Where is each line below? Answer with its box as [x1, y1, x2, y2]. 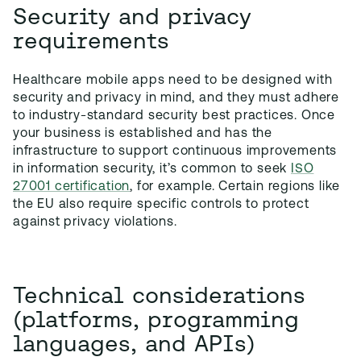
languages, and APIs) [13, 330, 255, 356]
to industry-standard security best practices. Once [13, 110, 335, 122]
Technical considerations [13, 282, 305, 308]
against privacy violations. [13, 216, 177, 229]
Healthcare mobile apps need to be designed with [13, 74, 333, 87]
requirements [13, 27, 169, 53]
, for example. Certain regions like [130, 180, 341, 193]
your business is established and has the [13, 127, 272, 140]
